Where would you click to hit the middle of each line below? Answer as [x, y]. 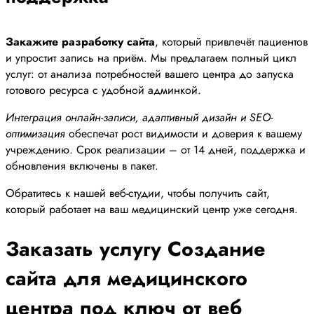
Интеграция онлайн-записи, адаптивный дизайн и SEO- [139, 118]
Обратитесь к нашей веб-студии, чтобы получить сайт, [138, 193]
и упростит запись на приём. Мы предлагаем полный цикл [151, 58]
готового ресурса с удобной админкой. [103, 90]
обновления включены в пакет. [82, 166]
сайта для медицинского [127, 278]
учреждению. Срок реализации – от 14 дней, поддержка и [156, 150]
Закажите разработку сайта [80, 42]
